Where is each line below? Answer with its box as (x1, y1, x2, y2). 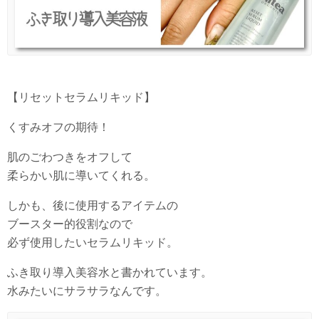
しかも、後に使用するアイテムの (7, 198, 178, 212)
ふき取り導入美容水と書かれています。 (7, 265, 212, 279)
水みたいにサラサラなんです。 (7, 283, 167, 298)
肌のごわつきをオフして (7, 150, 132, 164)
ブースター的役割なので (7, 216, 132, 231)
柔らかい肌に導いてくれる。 (7, 168, 155, 182)
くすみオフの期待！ (7, 120, 110, 134)
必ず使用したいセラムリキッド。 (7, 235, 178, 249)
